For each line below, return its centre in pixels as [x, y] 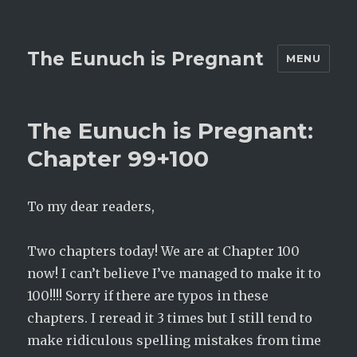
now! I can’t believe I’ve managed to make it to [175, 273]
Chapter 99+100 [118, 159]
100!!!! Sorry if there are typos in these [148, 296]
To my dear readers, [91, 206]
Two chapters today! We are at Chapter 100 [164, 251]
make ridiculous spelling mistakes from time [175, 340]
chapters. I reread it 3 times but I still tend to [170, 318]
